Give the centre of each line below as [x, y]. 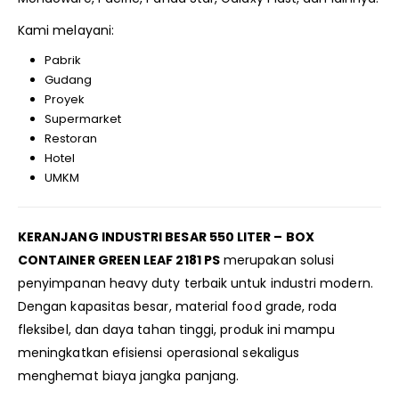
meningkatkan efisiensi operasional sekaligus [159, 352]
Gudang [68, 80]
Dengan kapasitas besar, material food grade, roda [178, 306]
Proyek [64, 100]
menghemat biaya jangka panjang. [129, 375]
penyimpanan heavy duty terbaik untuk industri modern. [195, 283]
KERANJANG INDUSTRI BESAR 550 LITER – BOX [166, 236]
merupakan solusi [277, 260]
